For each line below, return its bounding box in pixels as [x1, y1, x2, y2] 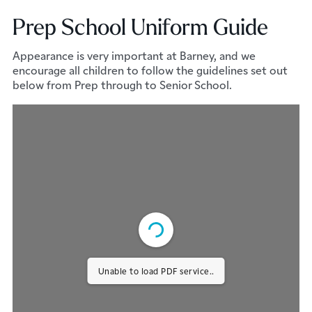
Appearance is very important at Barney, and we [12, 47, 256, 63]
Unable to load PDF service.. [97, 265, 214, 277]
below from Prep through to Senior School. [12, 77, 232, 93]
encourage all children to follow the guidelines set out [12, 62, 288, 78]
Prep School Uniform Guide [12, 12, 268, 41]
